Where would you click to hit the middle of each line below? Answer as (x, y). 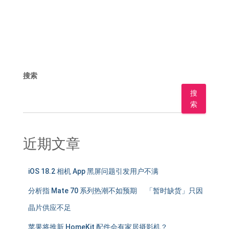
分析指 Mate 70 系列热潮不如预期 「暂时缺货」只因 (116, 191)
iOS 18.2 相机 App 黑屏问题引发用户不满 (93, 171)
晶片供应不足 (50, 208)
